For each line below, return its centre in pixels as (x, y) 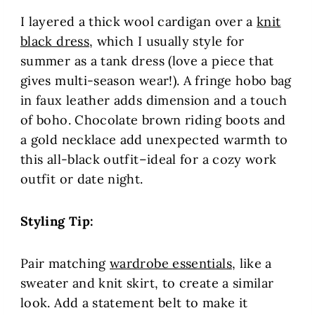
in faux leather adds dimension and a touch (154, 101)
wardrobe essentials (171, 264)
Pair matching (65, 264)
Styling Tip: (57, 221)
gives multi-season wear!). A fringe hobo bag (156, 81)
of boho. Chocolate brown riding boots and (153, 120)
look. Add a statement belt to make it (134, 303)
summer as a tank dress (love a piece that (147, 61)
